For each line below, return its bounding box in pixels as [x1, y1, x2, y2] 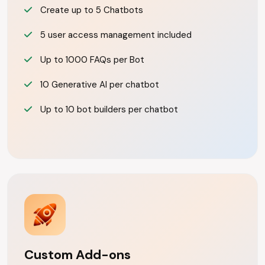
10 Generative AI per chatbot [38, 79, 159, 91]
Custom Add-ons [24, 246, 131, 263]
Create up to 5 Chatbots [38, 4, 143, 16]
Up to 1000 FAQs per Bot [38, 54, 144, 66]
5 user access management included [38, 29, 192, 41]
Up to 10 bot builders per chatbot [38, 104, 178, 115]
